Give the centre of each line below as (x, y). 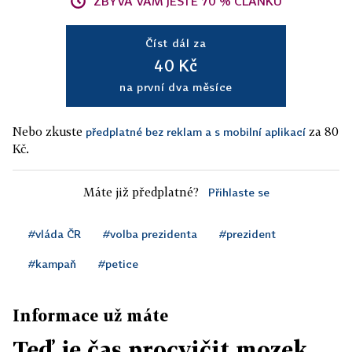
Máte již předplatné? (141, 192)
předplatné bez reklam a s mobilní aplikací (196, 132)
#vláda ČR (55, 234)
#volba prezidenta (150, 234)
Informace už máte (90, 315)
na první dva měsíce (176, 87)
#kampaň (52, 264)
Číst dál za (176, 43)
